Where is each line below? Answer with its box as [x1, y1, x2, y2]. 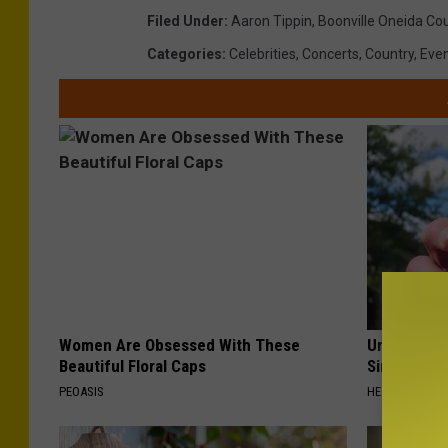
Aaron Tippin [231, 13, 312, 30]
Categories [147, 46, 222, 63]
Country [365, 46, 414, 63]
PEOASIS [59, 384, 104, 400]
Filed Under [147, 13, 224, 30]
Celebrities [229, 46, 296, 63]
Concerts [302, 46, 359, 63]
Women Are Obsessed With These [59, 335, 300, 356]
